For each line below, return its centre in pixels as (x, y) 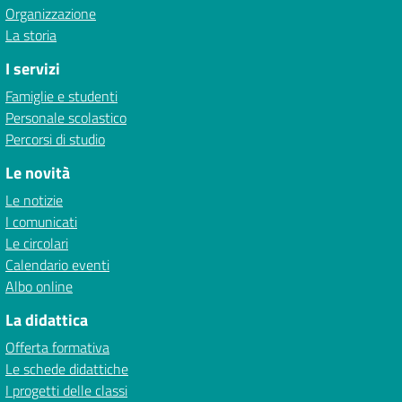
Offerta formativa (57, 347)
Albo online (39, 286)
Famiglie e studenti (61, 96)
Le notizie (34, 200)
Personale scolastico (66, 118)
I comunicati (41, 222)
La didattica (47, 320)
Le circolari (37, 243)
